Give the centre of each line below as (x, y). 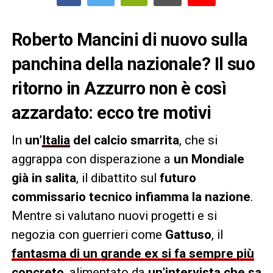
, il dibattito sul (118, 178)
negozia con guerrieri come (88, 234)
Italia (56, 140)
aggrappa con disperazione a (92, 159)
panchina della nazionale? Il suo (133, 64)
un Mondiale (209, 159)
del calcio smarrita (124, 140)
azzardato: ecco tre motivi (111, 112)
